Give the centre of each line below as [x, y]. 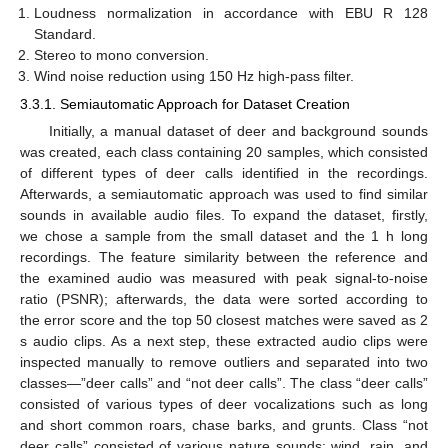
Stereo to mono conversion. [122, 54]
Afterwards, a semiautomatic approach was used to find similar [224, 193]
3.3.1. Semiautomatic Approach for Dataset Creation [185, 103]
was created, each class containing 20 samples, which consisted [224, 151]
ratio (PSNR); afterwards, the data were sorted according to [224, 298]
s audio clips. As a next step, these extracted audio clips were [224, 340]
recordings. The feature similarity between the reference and [224, 256]
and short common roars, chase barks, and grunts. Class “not [224, 424]
